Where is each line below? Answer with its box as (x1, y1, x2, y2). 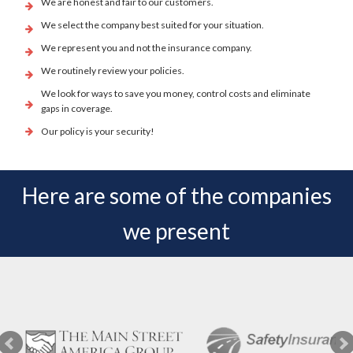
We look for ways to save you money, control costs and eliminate (41, 87, 311, 100)
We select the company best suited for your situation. (41, 19, 265, 32)
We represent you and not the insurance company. (41, 42, 253, 54)
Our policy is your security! (41, 125, 155, 138)
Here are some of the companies (21, 182, 332, 210)
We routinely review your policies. (41, 65, 185, 77)
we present (123, 217, 230, 245)
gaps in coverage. (41, 102, 113, 115)
